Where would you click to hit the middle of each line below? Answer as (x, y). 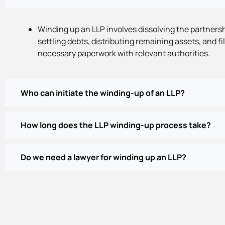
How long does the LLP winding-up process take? (116, 125)
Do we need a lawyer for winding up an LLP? (103, 157)
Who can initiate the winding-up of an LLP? (103, 93)
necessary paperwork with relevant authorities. (124, 53)
